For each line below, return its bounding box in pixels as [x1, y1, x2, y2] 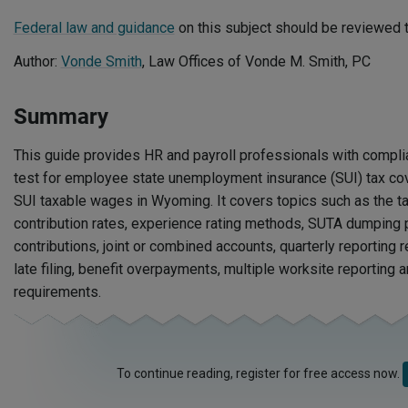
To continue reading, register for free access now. [117, 366, 403, 381]
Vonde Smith [60, 53, 142, 70]
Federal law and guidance [13, 19, 175, 36]
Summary [13, 104, 108, 129]
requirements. [13, 283, 101, 301]
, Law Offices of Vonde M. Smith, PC [141, 53, 371, 70]
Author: [13, 53, 61, 70]
